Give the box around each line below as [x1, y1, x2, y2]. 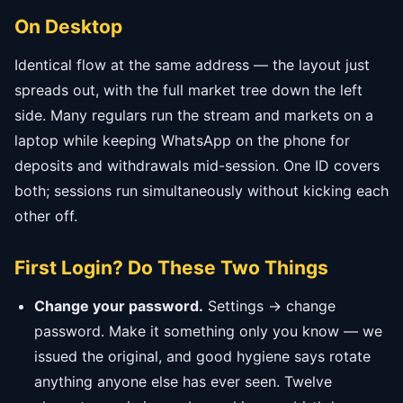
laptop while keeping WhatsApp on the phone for [14, 131, 350, 150]
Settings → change [203, 297, 336, 316]
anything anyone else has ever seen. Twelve [34, 372, 332, 391]
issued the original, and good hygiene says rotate [34, 347, 371, 366]
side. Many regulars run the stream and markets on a [14, 106, 373, 125]
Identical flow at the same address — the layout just [14, 56, 370, 75]
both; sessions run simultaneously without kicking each [14, 182, 389, 201]
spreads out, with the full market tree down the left [14, 81, 363, 100]
